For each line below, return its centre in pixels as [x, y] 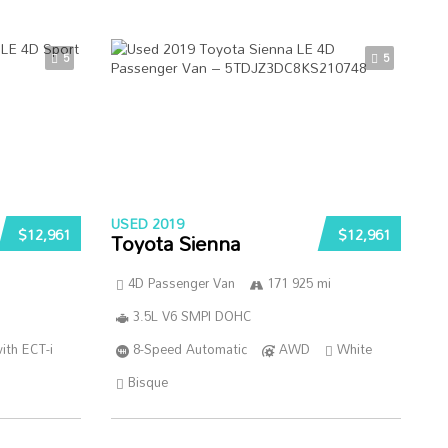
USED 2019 [147, 223]
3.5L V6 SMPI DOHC [192, 316]
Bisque [147, 382]
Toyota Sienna [175, 243]
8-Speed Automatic [189, 349]
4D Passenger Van [181, 283]
